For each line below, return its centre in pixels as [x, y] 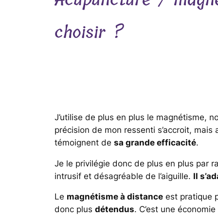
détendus [115, 209]
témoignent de [84, 142]
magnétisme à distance [115, 197]
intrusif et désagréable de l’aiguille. [124, 176]
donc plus [75, 209]
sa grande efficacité [155, 142]
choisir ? [89, 32]
